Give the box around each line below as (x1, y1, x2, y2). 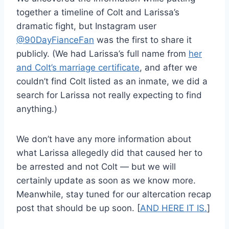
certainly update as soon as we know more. (16, 175, 196, 186)
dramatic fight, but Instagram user (16, 20, 156, 31)
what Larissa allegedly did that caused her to (16, 147, 202, 158)
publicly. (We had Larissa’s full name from (16, 48, 189, 59)
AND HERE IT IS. (140, 202, 207, 213)
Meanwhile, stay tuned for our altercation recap (16, 189, 211, 199)
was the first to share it (94, 34, 192, 45)
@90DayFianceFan (16, 34, 94, 45)
